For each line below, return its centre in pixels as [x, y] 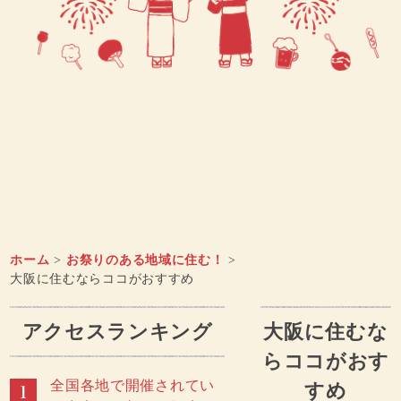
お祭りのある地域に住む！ [145, 260]
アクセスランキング [117, 332]
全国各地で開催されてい [132, 385]
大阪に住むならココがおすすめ [102, 279]
